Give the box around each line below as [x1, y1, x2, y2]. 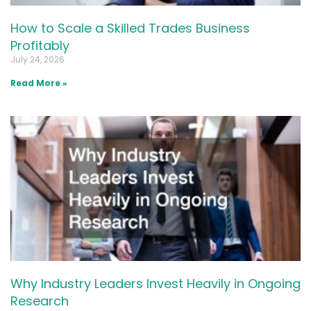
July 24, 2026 [10, 53, 65, 65]
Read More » [10, 76, 67, 89]
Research [10, 292, 69, 310]
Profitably [10, 36, 69, 54]
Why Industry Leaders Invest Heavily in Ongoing [10, 274, 301, 292]
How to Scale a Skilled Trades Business [10, 19, 250, 37]
